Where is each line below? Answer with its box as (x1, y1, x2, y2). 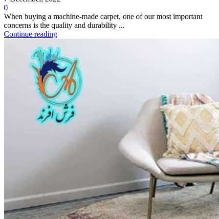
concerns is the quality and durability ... (4, 21, 125, 30)
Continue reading (4, 30, 57, 39)
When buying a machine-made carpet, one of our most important (4, 12, 202, 21)
